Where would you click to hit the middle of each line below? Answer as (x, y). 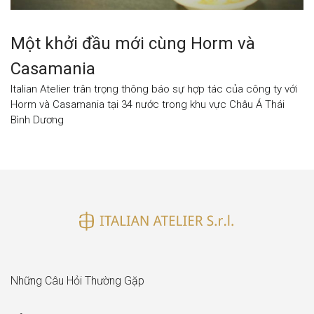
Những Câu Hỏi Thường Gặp (77, 281)
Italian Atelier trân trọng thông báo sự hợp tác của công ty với (154, 89)
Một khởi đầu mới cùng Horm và (133, 43)
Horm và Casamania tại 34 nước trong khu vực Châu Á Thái (148, 104)
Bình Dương (37, 120)
